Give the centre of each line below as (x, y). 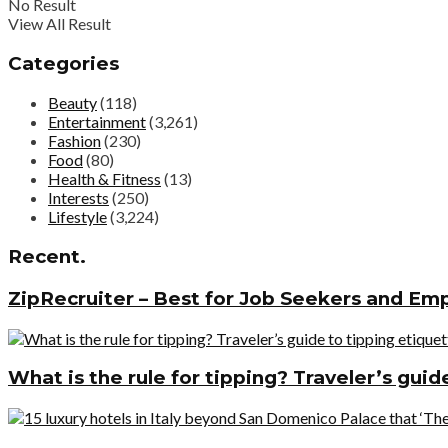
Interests (78, 198)
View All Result (59, 23)
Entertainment (97, 122)
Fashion (74, 141)
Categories (63, 63)
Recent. (47, 257)
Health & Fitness (104, 179)
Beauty (72, 103)
